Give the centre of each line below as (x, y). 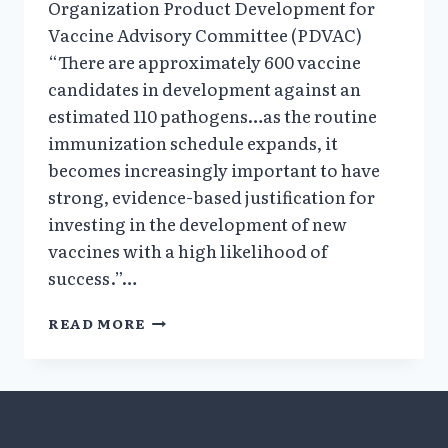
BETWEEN (185, 338)
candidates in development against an (204, 89)
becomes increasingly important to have (214, 170)
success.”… (92, 278)
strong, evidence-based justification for (211, 197)
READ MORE (97, 323)
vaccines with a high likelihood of (188, 251)
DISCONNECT (198, 317)
